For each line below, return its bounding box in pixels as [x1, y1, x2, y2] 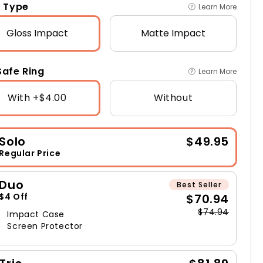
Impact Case [7, 208, 65, 220]
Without [154, 90, 193, 104]
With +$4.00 [8, 90, 67, 104]
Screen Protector [7, 220, 83, 232]
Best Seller [177, 179, 221, 190]
